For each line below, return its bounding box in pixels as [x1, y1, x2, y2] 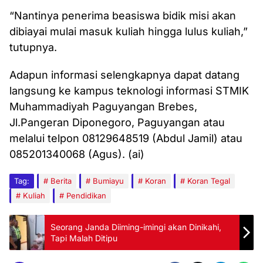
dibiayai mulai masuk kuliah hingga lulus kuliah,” [9, 25, 248, 38]
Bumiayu [93, 176, 124, 186]
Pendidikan [66, 191, 106, 200]
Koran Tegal [187, 176, 230, 186]
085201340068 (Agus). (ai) [9, 148, 144, 160]
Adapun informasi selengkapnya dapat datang [9, 69, 240, 81]
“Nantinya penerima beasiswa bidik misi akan [9, 9, 236, 22]
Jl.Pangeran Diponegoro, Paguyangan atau [9, 116, 225, 129]
